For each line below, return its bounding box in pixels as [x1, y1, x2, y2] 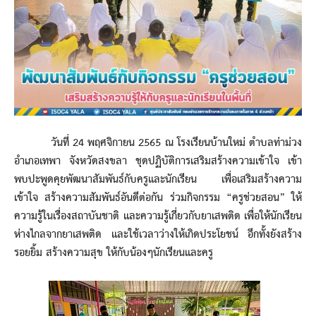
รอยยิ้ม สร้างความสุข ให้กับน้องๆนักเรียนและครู [14, 243, 213, 263]
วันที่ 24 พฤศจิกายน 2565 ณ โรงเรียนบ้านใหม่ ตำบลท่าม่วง [14, 133, 302, 153]
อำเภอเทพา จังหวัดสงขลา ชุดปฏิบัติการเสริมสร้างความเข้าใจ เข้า [14, 151, 302, 171]
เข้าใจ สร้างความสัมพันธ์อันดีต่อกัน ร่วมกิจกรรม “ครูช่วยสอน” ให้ [14, 188, 302, 208]
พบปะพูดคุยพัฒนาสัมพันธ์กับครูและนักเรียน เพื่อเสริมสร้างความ [14, 169, 302, 190]
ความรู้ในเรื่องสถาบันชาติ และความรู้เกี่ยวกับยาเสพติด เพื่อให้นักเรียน [14, 206, 302, 226]
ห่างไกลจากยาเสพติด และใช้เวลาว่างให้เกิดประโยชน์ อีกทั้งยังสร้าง [14, 224, 302, 245]
